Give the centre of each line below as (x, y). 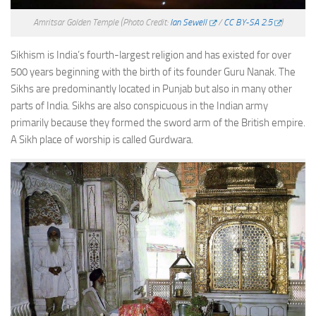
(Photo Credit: (146, 23)
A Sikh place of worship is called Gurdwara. (102, 140)
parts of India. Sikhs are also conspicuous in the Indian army (139, 106)
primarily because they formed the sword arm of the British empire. (158, 123)
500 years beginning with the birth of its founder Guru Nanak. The (153, 72)
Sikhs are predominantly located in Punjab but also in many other (151, 89)
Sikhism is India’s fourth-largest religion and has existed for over (151, 55)
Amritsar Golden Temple (77, 23)
